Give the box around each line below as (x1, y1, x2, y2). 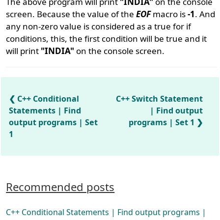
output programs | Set (9, 117, 98, 128)
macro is (151, 8, 188, 20)
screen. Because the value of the (6, 8, 137, 20)
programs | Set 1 (129, 117, 195, 128)
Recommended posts (6, 179, 115, 194)
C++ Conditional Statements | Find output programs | (6, 207, 207, 218)
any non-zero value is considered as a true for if (6, 21, 192, 32)
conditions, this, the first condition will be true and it (6, 33, 207, 44)
